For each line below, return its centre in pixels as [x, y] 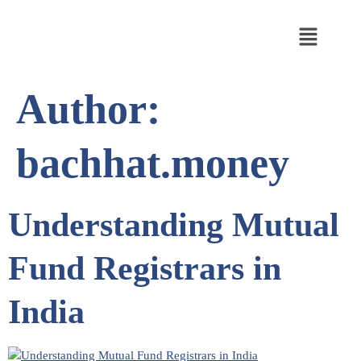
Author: [88, 110]
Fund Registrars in [145, 269]
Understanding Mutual [174, 225]
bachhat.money [153, 164]
